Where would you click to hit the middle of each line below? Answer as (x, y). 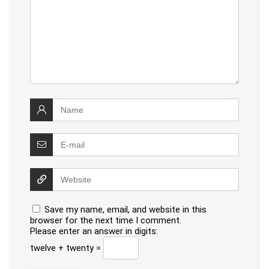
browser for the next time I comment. (106, 221)
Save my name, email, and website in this (125, 210)
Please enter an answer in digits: (94, 231)
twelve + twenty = (67, 248)
